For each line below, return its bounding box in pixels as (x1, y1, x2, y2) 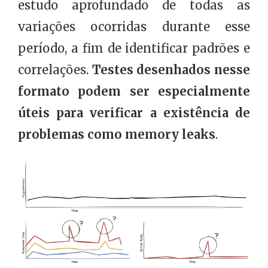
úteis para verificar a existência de (18, 105, 250, 120)
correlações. (18, 62, 92, 77)
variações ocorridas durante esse (18, 19, 250, 34)
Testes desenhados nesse (92, 62, 251, 77)
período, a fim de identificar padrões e (18, 40, 250, 56)
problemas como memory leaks (18, 126, 215, 142)
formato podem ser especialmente (18, 83, 250, 99)
